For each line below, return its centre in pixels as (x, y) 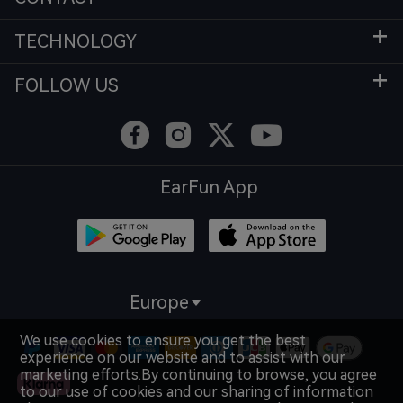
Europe (159, 303)
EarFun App (209, 188)
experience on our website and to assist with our (183, 357)
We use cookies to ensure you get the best (163, 340)
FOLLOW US (67, 86)
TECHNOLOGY (76, 42)
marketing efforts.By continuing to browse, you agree (199, 374)
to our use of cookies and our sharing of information (197, 391)
